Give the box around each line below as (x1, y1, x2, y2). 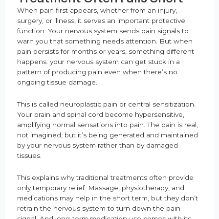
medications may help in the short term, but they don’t (17, 194, 198, 202)
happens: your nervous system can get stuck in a (17, 58, 180, 66)
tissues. (17, 152, 42, 160)
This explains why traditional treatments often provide (17, 174, 194, 182)
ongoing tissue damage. (17, 78, 97, 87)
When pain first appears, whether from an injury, (17, 6, 177, 15)
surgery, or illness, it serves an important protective (17, 17, 185, 25)
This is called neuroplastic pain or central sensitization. (17, 100, 196, 109)
